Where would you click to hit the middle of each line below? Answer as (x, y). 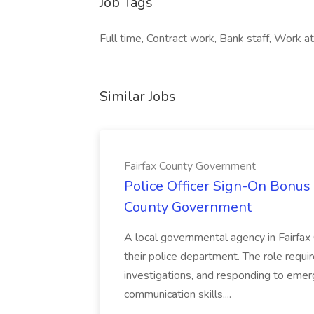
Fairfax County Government (190, 166)
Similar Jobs (138, 96)
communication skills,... (178, 294)
